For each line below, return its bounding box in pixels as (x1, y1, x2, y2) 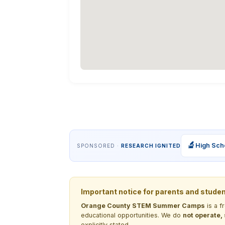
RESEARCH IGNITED (121, 142, 181, 149)
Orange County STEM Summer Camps (81, 201, 205, 209)
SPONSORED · (77, 142, 121, 149)
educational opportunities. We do (81, 211, 183, 219)
